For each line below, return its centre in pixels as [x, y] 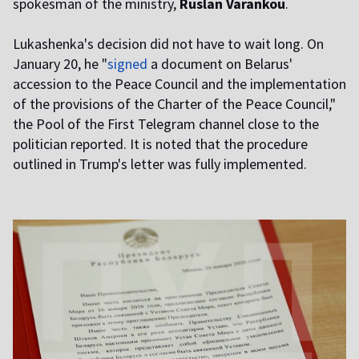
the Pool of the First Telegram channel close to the [166, 124]
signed [127, 64]
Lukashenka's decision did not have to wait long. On [168, 44]
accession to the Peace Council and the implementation [179, 84]
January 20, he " [60, 64]
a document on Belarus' [220, 64]
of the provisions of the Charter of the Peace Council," [174, 104]
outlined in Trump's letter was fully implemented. [160, 164]
